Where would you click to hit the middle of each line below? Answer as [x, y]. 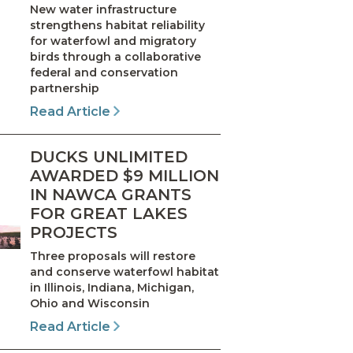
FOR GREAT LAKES [108, 214]
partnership [64, 88]
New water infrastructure [103, 9]
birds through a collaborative [115, 57]
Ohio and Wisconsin [89, 303]
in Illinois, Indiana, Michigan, [111, 288]
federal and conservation [104, 72]
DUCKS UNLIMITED [108, 157]
